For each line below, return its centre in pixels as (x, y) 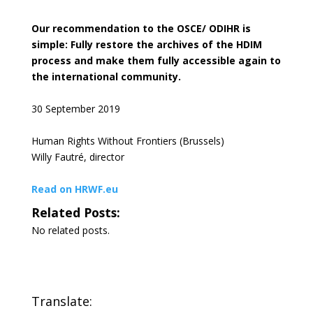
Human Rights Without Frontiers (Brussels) (128, 141)
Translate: (61, 301)
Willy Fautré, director (78, 157)
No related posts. (70, 230)
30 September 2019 (75, 109)
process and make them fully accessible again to (156, 60)
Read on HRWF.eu (74, 189)
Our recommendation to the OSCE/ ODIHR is (141, 28)
